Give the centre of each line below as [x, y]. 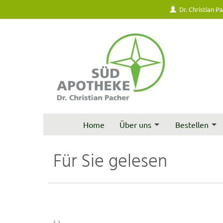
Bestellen [192, 124]
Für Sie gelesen [110, 162]
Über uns [135, 124]
